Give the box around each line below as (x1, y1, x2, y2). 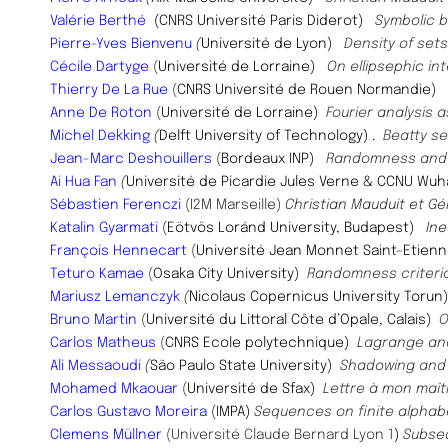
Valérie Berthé (50, 13, 146, 28)
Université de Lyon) (201, 36, 344, 51)
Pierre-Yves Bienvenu (50, 36, 192, 51)
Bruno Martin (50, 312, 137, 327)
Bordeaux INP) (221, 151, 326, 166)
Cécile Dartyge (50, 59, 149, 74)
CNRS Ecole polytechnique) (165, 335, 353, 350)
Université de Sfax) (187, 381, 315, 396)
